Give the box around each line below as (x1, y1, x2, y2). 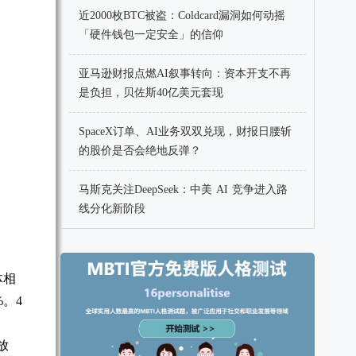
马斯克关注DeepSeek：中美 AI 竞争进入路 (79, 184, 288, 195)
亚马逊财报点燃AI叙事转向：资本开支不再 (79, 68, 291, 79)
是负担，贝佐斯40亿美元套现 (79, 87, 223, 99)
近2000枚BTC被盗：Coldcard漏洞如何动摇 (79, 10, 285, 21)
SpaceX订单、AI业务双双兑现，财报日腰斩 (79, 126, 292, 137)
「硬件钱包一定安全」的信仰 (79, 29, 223, 41)
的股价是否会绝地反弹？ (79, 145, 201, 157)
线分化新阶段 (79, 203, 145, 215)
